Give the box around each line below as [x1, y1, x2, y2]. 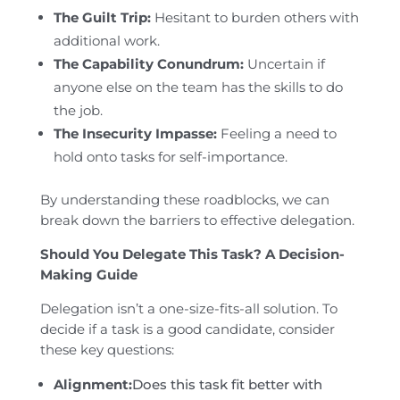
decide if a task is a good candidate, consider [39, 321, 335, 338]
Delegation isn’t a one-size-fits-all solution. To [39, 300, 337, 318]
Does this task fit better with [131, 376, 322, 394]
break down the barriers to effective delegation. [39, 212, 354, 229]
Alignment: [53, 376, 132, 394]
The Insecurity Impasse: [53, 125, 217, 143]
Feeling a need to [216, 125, 337, 143]
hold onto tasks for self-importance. [53, 148, 287, 166]
